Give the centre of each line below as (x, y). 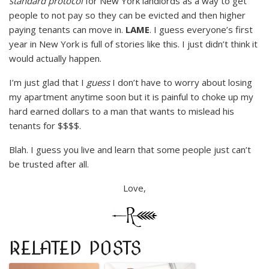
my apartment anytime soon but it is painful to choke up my (131, 97)
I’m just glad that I (48, 83)
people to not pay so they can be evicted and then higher (127, 15)
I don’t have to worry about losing (181, 83)
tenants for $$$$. (45, 126)
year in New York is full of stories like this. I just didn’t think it (133, 44)
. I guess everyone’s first (201, 30)
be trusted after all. (49, 164)
